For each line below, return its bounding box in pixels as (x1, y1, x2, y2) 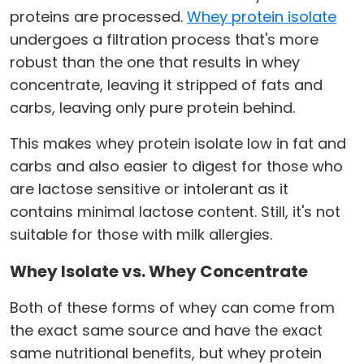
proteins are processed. (10, 6, 187, 28)
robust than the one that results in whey (10, 52, 300, 73)
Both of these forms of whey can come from (10, 297, 335, 318)
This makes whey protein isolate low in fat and (10, 133, 346, 154)
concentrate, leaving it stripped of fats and (10, 75, 323, 96)
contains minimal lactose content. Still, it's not (10, 201, 340, 223)
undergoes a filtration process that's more (10, 29, 318, 50)
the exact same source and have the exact (10, 320, 323, 341)
